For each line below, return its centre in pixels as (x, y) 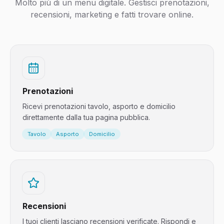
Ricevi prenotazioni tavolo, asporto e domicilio (99, 106)
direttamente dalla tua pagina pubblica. (86, 117)
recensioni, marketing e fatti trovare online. (112, 14)
